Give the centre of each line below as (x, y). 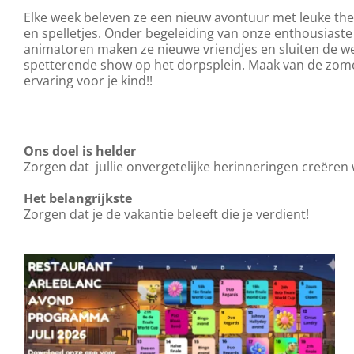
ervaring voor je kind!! (88, 81)
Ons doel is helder (79, 151)
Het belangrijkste (77, 198)
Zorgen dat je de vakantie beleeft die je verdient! (166, 214)
